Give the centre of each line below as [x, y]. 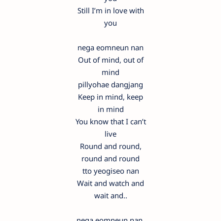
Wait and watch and [110, 183]
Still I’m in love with [110, 10]
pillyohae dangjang [110, 84]
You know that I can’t [110, 121]
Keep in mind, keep [110, 96]
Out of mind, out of [110, 59]
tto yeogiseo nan [110, 170]
